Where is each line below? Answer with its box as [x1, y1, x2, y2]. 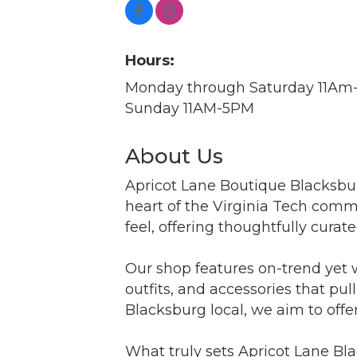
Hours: [125, 51, 175, 69]
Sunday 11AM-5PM [125, 99, 254, 117]
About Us [125, 143, 223, 169]
